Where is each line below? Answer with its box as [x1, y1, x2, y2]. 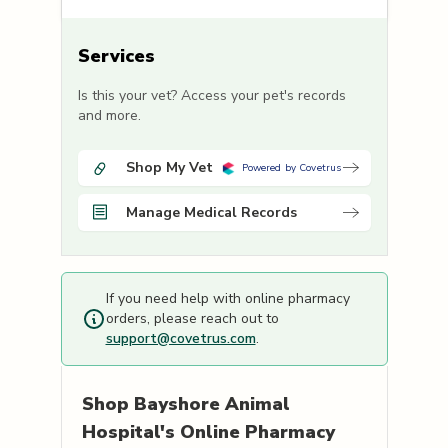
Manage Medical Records [125, 202, 297, 222]
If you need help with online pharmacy [105, 289, 350, 309]
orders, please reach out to [105, 309, 279, 329]
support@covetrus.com [105, 329, 256, 349]
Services [77, 44, 155, 69]
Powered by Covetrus [241, 161, 342, 176]
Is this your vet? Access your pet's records [77, 86, 346, 106]
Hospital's [81, 420, 175, 445]
